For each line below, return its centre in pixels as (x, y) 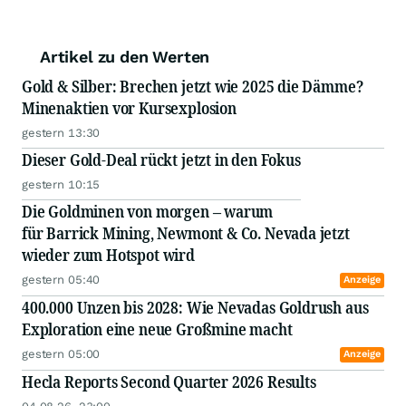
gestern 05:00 (61, 354)
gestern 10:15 (61, 185)
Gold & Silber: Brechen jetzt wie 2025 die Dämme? (193, 87)
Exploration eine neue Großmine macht (159, 329)
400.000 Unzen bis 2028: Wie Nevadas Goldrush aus (195, 308)
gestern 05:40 (61, 280)
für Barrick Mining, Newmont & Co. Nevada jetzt (186, 233)
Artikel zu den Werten (125, 57)
